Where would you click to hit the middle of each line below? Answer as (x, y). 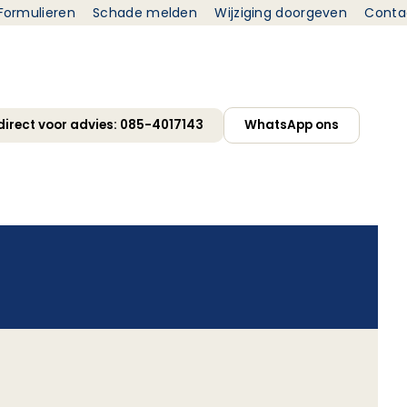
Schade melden (145, 13)
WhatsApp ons (292, 125)
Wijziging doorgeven (281, 13)
